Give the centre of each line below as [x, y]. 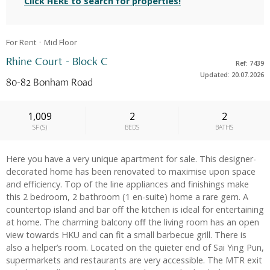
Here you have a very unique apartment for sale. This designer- [131, 159]
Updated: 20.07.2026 [232, 74]
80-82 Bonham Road [49, 82]
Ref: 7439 [250, 63]
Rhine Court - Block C [57, 61]
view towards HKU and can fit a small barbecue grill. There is [126, 235]
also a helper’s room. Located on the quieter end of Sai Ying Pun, [135, 248]
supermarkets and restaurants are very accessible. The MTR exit [134, 260]
